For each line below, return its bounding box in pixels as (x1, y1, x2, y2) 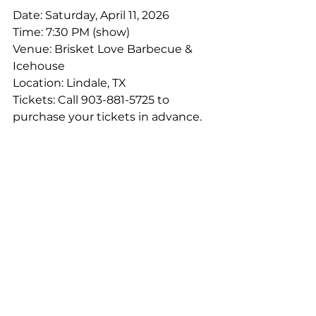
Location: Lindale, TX (13, 76, 126, 90)
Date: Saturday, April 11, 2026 (13, 8, 169, 22)
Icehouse (13, 59, 65, 73)
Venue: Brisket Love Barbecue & (13, 42, 195, 56)
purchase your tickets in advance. (13, 110, 202, 123)
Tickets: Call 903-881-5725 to (13, 93, 172, 107)
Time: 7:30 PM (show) (13, 25, 130, 39)
